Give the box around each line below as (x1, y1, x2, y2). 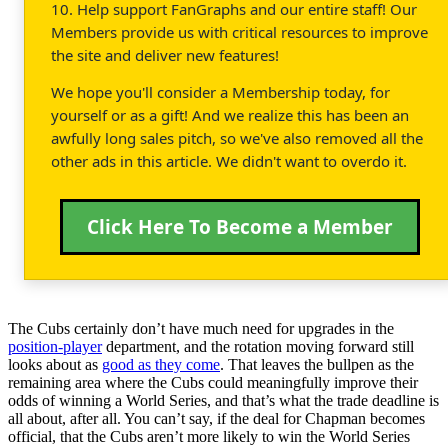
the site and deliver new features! (51, 44, 279, 65)
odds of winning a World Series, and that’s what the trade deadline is (8, 391, 439, 409)
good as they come (102, 355, 220, 373)
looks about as (8, 355, 102, 373)
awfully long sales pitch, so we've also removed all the (51, 127, 423, 148)
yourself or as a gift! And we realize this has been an (51, 104, 409, 125)
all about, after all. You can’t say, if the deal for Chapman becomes (8, 409, 425, 427)
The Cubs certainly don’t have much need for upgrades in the (8, 319, 394, 337)
